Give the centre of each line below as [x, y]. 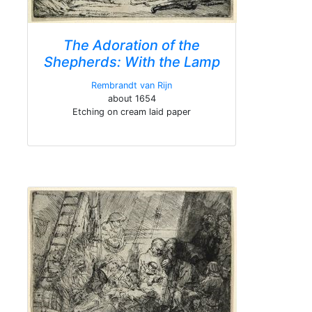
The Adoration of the [132, 45]
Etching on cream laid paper [132, 112]
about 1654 [132, 99]
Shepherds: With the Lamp [132, 62]
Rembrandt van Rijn [132, 85]
